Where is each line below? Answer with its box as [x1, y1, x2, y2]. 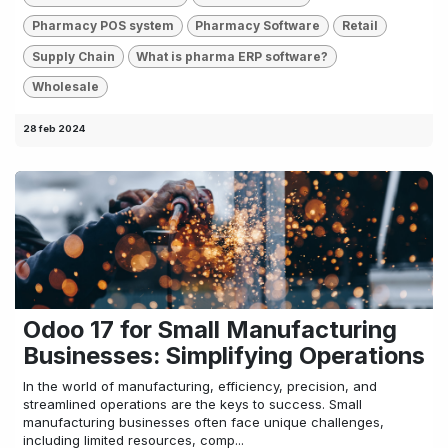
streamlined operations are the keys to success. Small [23, 396, 362, 413]
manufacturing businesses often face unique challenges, [23, 414, 384, 431]
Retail [341, 18, 378, 34]
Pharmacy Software [195, 18, 321, 34]
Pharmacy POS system [31, 18, 174, 34]
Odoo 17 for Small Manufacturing [23, 315, 397, 345]
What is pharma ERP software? [136, 48, 329, 64]
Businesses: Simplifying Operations [23, 341, 425, 371]
